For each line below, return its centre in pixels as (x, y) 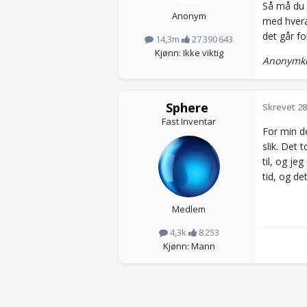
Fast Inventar (189, 122)
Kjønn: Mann (189, 246)
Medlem (189, 209)
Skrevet (280, 107)
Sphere (187, 108)
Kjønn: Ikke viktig (189, 52)
